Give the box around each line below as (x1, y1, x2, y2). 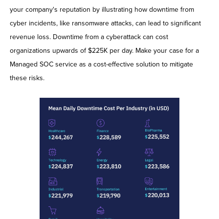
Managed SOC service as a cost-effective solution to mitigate (10, 60, 193, 68)
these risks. (10, 73, 44, 82)
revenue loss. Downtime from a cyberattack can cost (10, 32, 168, 41)
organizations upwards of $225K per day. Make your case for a (10, 46, 199, 55)
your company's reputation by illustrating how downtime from (10, 5, 194, 14)
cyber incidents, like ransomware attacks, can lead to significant (10, 19, 201, 27)
